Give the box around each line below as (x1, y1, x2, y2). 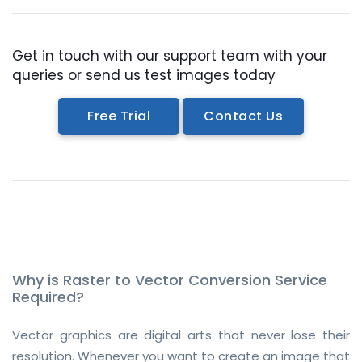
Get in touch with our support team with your (12, 45, 327, 65)
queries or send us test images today (12, 65, 276, 85)
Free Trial (87, 106, 150, 125)
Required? (12, 286, 84, 307)
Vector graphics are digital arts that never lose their (12, 326, 350, 343)
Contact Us (204, 106, 283, 125)
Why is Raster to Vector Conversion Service (12, 269, 327, 290)
